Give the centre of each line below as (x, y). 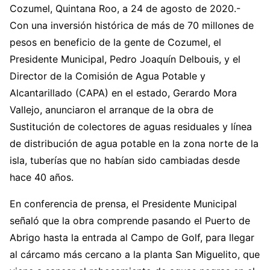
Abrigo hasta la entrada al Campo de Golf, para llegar (132, 237)
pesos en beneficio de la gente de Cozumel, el (115, 42)
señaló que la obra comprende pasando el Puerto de (130, 221)
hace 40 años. (42, 177)
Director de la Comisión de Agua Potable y (108, 76)
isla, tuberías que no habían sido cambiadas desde (125, 160)
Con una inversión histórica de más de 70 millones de (132, 25)
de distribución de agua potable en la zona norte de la (134, 143)
